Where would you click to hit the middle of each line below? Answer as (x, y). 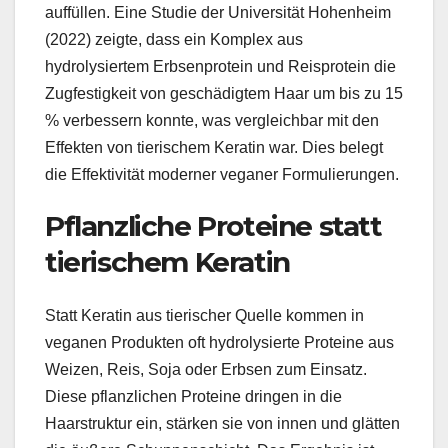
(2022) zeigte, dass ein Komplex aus (174, 40)
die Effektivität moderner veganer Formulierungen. (222, 175)
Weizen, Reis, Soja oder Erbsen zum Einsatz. (206, 370)
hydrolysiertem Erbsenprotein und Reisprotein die (220, 67)
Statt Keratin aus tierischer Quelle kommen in (204, 316)
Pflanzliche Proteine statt (213, 226)
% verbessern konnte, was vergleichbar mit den (212, 121)
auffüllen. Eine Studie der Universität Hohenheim (218, 13)
